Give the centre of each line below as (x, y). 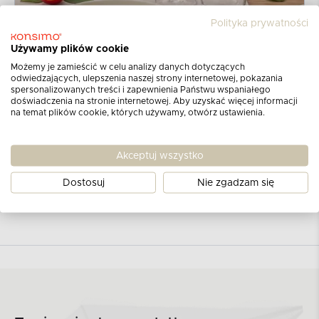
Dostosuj (83, 183)
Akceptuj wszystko (159, 156)
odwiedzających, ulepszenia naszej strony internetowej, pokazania (147, 78)
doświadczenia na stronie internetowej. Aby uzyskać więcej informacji (154, 101)
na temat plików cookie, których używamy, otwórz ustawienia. (138, 112)
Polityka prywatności (260, 23)
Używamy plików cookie (70, 49)
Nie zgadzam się (236, 183)
